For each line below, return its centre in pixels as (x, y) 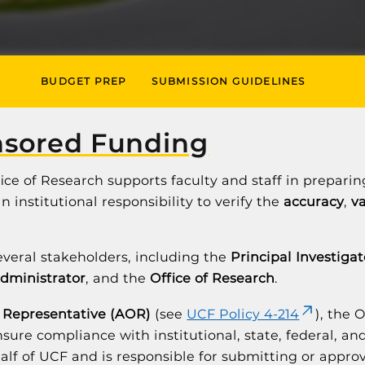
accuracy (314, 202)
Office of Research (213, 278)
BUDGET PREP (84, 81)
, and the (118, 278)
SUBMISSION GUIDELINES (229, 81)
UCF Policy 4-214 (243, 314)
